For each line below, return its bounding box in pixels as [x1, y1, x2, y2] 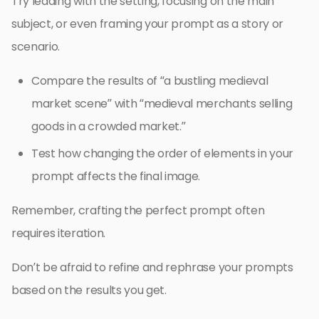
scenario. [11, 38, 61, 56]
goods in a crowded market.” [31, 118, 186, 135]
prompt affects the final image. [31, 168, 201, 185]
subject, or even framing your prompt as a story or [11, 16, 283, 33]
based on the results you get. [11, 282, 167, 299]
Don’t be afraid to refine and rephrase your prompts [11, 259, 293, 276]
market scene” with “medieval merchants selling [31, 95, 293, 113]
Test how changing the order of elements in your [31, 145, 293, 162]
